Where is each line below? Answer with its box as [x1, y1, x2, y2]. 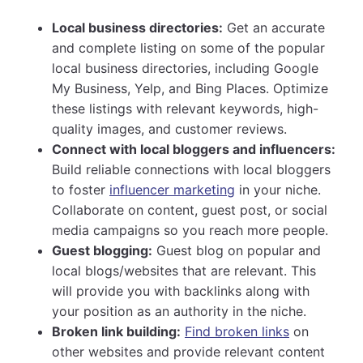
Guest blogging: [52, 242, 152, 259]
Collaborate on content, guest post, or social [52, 202, 327, 219]
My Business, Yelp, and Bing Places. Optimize [52, 80, 328, 97]
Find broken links [185, 323, 289, 340]
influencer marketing [109, 181, 235, 199]
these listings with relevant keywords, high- [52, 100, 318, 117]
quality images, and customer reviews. [52, 121, 287, 138]
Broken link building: [52, 323, 181, 340]
